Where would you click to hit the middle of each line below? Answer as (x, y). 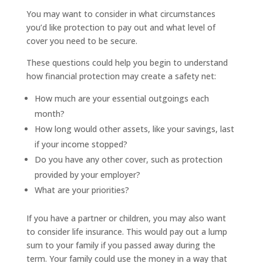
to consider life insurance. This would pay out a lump (127, 231)
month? (49, 113)
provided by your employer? (87, 174)
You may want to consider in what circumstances (121, 14)
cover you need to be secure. (82, 41)
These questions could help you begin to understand (127, 62)
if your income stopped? (81, 144)
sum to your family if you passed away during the (121, 245)
